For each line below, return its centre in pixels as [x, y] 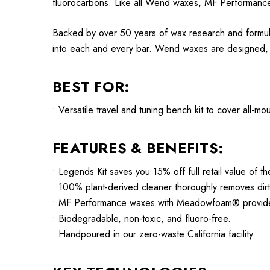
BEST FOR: [91, 86]
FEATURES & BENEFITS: [138, 148]
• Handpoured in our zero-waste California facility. [154, 234]
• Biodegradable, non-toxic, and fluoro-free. [142, 218]
